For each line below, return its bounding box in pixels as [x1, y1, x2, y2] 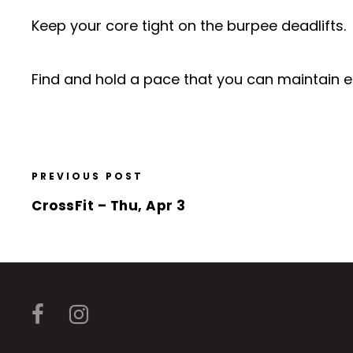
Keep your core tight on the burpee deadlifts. [32, 15, 346, 35]
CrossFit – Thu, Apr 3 [32, 195, 186, 215]
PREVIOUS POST [32, 169, 143, 183]
